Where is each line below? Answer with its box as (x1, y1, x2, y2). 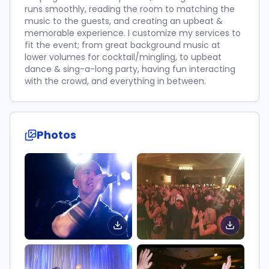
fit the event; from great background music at (25, 39, 220, 51)
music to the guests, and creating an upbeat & (25, 15, 223, 27)
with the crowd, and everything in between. (25, 75, 206, 87)
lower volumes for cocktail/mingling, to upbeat (25, 51, 222, 63)
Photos (37, 127, 76, 142)
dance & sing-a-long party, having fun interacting (25, 63, 235, 75)
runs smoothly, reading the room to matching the (25, 3, 235, 15)
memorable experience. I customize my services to (25, 27, 241, 39)
